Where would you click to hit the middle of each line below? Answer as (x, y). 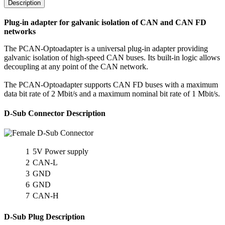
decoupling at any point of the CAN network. (76, 66)
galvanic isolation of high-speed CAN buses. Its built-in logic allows (112, 57)
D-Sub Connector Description (55, 113)
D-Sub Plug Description (44, 217)
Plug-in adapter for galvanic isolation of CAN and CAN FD (105, 22)
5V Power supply (61, 152)
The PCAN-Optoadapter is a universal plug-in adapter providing (106, 48)
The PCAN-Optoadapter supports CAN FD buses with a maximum (111, 84)
